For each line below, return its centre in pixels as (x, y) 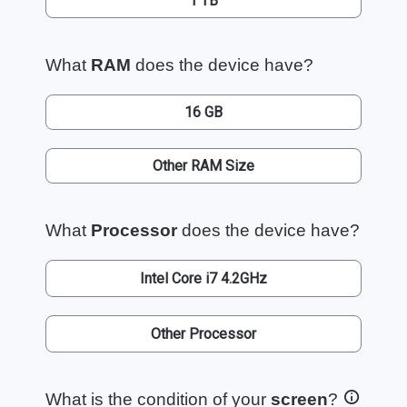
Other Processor (203, 333)
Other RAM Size (203, 165)
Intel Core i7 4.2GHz (203, 278)
